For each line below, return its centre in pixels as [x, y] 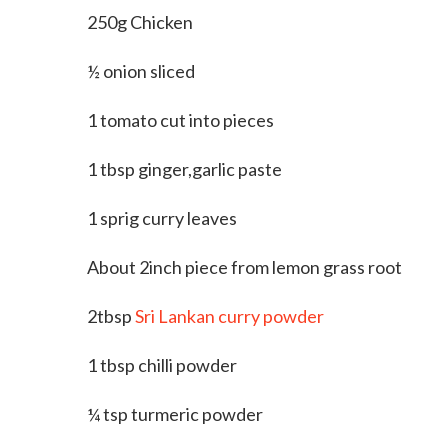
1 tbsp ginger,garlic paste [184, 168]
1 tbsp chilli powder [162, 364]
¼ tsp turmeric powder [175, 413]
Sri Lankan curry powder [229, 315]
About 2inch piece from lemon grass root [244, 266]
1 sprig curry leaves [162, 217]
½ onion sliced [141, 70]
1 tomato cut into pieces [180, 119]
